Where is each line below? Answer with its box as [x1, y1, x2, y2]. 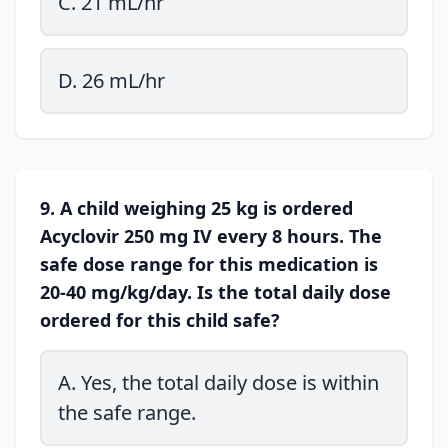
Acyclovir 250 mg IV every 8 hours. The [40, 224, 382, 248]
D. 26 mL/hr [58, 67, 165, 94]
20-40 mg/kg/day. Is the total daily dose [40, 280, 391, 304]
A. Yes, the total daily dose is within [58, 369, 379, 396]
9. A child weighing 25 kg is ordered [40, 196, 353, 220]
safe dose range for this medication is [40, 252, 378, 276]
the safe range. [58, 399, 196, 426]
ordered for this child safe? [40, 308, 280, 332]
